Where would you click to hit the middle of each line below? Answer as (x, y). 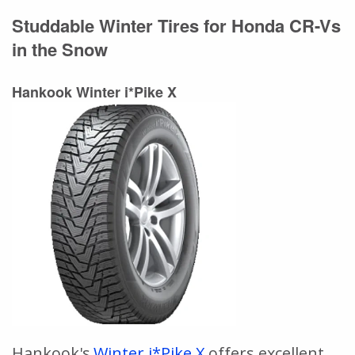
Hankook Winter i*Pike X (94, 92)
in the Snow (60, 49)
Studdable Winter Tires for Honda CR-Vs (176, 25)
